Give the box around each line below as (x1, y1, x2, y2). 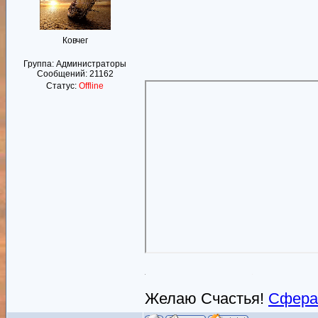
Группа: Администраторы (23, 59, 126, 69)
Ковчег (62, 35, 88, 45)
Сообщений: (36, 69, 89, 79)
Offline (79, 81, 104, 91)
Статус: (46, 81, 79, 91)
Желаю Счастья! (145, 289, 268, 307)
